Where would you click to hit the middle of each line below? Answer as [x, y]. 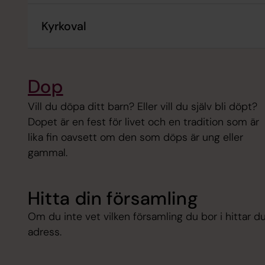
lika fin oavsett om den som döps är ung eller [135, 137]
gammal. [47, 152]
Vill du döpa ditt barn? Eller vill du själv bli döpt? [142, 106]
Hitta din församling [113, 198]
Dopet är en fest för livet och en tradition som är [143, 122]
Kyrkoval [64, 26]
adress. [44, 232]
